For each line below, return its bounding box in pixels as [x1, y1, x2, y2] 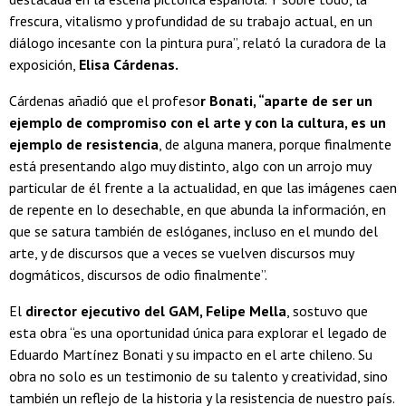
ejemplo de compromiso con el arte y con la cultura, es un [9, 112, 386, 131]
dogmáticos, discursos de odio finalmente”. [9, 265, 267, 284]
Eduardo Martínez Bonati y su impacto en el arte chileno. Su [9, 344, 372, 363]
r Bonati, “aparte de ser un [200, 91, 372, 110]
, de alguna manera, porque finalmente [159, 134, 391, 153]
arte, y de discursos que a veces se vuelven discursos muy [9, 243, 353, 262]
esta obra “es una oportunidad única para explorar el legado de [9, 323, 387, 342]
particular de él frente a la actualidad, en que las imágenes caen [9, 178, 397, 197]
